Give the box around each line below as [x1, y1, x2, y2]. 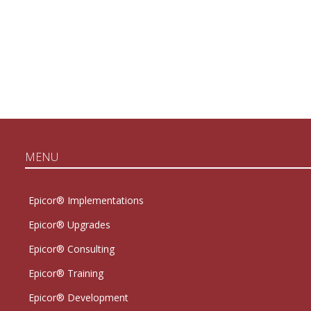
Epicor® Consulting [28, 242, 115, 256]
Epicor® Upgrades [28, 218, 110, 232]
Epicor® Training [28, 267, 103, 280]
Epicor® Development [28, 291, 128, 305]
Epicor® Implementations [28, 194, 144, 208]
